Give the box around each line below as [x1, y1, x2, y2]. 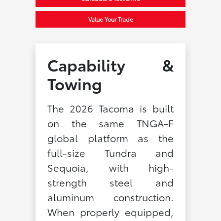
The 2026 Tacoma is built [47, 101, 174, 115]
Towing [47, 72, 102, 94]
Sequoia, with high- [47, 160, 174, 174]
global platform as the [47, 130, 174, 145]
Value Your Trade [88, 14, 133, 23]
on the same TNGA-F [47, 115, 174, 130]
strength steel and [47, 175, 174, 189]
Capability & [47, 53, 174, 75]
